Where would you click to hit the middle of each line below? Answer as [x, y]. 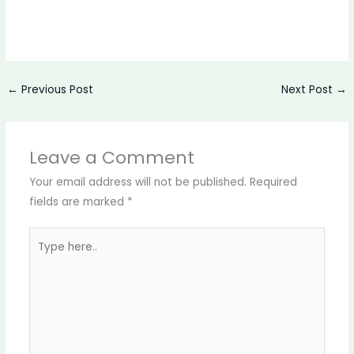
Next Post [308, 89]
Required [273, 182]
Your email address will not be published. [137, 182]
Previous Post [56, 89]
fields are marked [78, 201]
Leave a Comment [111, 157]
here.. [43, 257]
